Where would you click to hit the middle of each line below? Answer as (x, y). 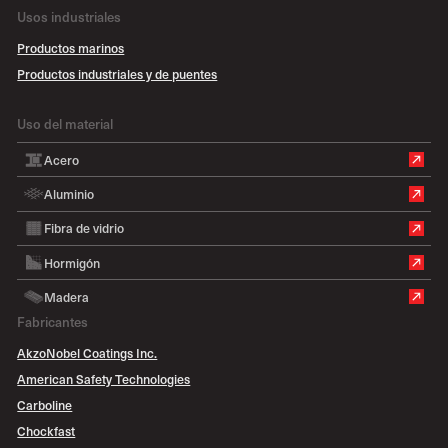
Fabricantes (53, 322)
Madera (66, 296)
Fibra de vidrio (83, 228)
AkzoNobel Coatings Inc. (87, 353)
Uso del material (65, 124)
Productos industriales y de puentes (117, 74)
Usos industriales (69, 17)
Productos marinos (71, 48)
